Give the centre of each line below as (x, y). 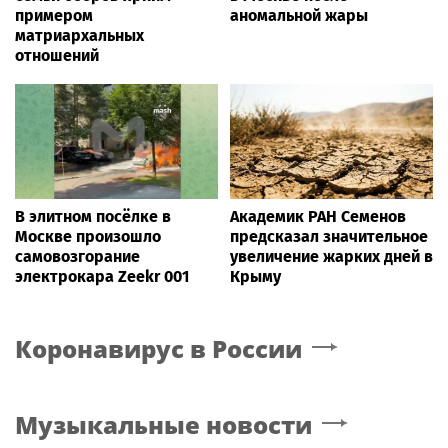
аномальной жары (299, 16)
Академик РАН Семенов (318, 216)
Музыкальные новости (163, 424)
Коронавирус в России (158, 348)
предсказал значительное (329, 236)
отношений (57, 56)
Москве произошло (88, 236)
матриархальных (79, 36)
